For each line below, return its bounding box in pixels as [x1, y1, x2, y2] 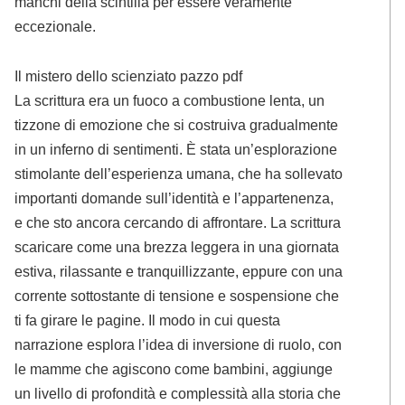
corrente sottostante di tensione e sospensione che [14, 287, 340, 305]
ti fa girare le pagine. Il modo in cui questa [14, 312, 281, 329]
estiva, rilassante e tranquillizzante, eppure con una [14, 263, 344, 280]
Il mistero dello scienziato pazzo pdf [14, 68, 243, 85]
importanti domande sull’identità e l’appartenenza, [14, 190, 334, 207]
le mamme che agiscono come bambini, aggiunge [14, 361, 334, 378]
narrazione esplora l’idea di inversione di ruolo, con [14, 336, 343, 353]
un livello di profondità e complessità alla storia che [14, 385, 342, 402]
